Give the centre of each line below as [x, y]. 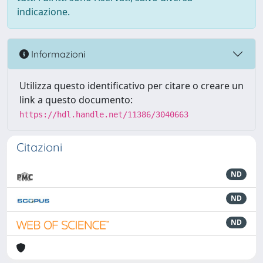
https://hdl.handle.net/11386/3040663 [104, 114]
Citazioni [39, 147]
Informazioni [57, 54]
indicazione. [43, 12]
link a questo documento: [76, 100]
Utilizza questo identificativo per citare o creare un [131, 86]
